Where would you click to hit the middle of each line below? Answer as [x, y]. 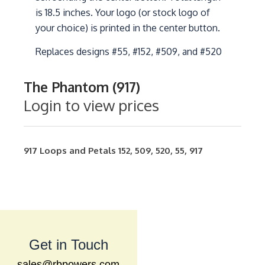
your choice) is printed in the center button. [128, 28]
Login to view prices [91, 105]
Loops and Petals [78, 151]
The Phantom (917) [82, 86]
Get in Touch [68, 245]
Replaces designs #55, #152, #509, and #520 [129, 52]
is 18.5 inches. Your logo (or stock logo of [123, 12]
